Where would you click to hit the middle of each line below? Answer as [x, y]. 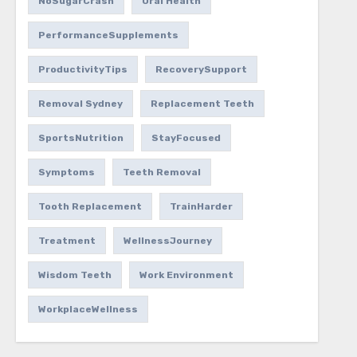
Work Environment [186, 275]
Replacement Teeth [202, 104]
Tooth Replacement [90, 206]
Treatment [67, 241]
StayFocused [186, 138]
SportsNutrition [80, 138]
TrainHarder [201, 206]
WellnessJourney [167, 241]
